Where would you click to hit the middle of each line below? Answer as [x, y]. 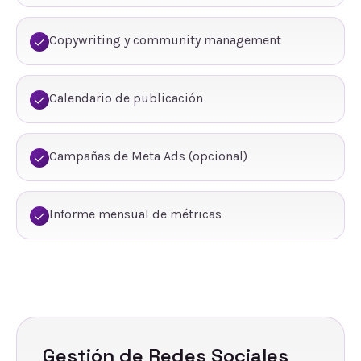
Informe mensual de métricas [135, 214]
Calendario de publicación [126, 98]
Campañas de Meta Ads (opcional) [148, 156]
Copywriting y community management [165, 40]
